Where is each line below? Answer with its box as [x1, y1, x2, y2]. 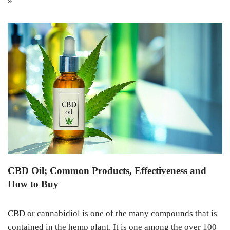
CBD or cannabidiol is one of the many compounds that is [8, 208, 217, 219]
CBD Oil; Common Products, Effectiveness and [8, 165, 206, 177]
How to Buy [8, 179, 59, 190]
